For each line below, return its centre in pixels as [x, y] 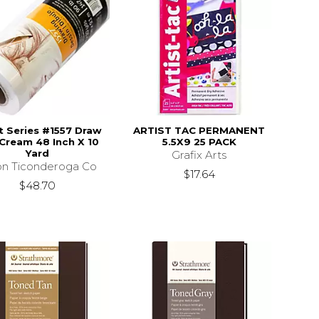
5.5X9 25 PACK [199, 141]
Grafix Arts [199, 155]
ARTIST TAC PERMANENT [199, 130]
